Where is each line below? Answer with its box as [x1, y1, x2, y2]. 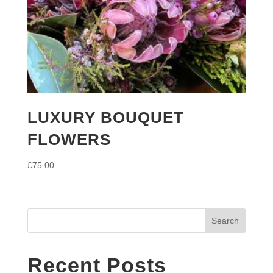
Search [211, 216, 239, 226]
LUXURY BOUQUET [27, 108, 184, 127]
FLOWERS [27, 130, 111, 149]
